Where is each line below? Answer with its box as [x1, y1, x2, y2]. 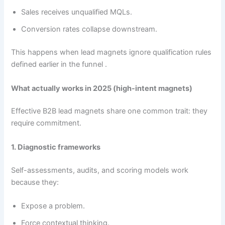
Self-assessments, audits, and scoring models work [11, 165, 189, 175]
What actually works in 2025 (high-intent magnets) [11, 83, 193, 93]
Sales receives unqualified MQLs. [21, 8, 133, 17]
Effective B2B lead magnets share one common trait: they [11, 106, 208, 116]
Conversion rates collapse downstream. [21, 25, 158, 34]
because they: [11, 177, 59, 187]
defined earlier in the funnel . [11, 60, 107, 69]
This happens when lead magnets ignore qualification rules [11, 48, 212, 57]
